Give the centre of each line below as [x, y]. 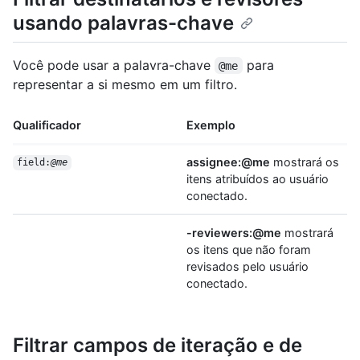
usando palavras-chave [123, 23]
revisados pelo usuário [247, 266]
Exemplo [211, 125]
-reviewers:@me [234, 232]
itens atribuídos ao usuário [258, 178]
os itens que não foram [249, 249]
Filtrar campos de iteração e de [157, 345]
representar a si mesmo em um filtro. [125, 84]
